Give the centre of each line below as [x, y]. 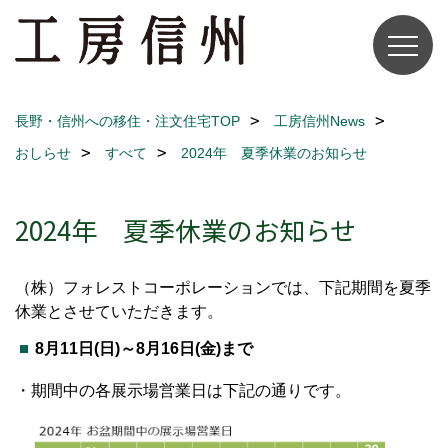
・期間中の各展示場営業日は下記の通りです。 [183, 390]
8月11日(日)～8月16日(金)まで [144, 348]
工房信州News [319, 121]
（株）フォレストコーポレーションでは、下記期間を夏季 [223, 287]
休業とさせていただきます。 [119, 311]
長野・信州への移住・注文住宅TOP [127, 121]
